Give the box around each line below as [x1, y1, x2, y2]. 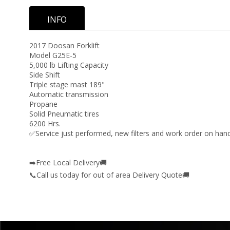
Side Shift [29, 69, 60, 80]
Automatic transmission [29, 89, 108, 99]
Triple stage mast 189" [29, 79, 105, 89]
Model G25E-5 [29, 50, 76, 60]
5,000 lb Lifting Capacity [29, 60, 108, 70]
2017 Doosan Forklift [29, 40, 100, 50]
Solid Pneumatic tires [29, 108, 99, 119]
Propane [29, 99, 57, 109]
